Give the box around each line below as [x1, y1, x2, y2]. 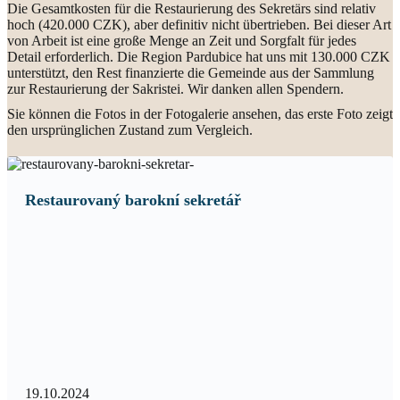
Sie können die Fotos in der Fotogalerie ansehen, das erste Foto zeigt [7, 106, 393, 121]
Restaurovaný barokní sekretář [25, 191, 241, 209]
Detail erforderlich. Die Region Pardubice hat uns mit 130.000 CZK [7, 49, 390, 64]
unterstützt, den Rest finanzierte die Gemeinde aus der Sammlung [7, 65, 374, 80]
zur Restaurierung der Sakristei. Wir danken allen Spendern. [7, 81, 344, 96]
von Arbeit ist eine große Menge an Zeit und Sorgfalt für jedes [7, 33, 356, 48]
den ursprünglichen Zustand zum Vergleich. [7, 122, 253, 137]
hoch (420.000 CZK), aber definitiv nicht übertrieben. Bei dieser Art [7, 17, 391, 32]
